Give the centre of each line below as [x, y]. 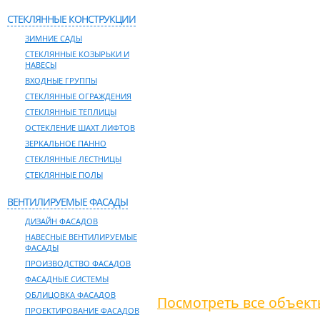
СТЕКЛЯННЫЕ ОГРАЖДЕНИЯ [78, 96]
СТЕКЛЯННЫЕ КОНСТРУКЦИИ [71, 19]
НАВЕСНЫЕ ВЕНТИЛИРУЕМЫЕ [81, 237]
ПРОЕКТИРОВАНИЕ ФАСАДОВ [82, 310]
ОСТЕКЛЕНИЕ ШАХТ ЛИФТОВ [80, 127]
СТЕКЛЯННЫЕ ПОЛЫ [64, 175]
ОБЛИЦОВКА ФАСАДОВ [70, 295]
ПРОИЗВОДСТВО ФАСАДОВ [78, 263]
